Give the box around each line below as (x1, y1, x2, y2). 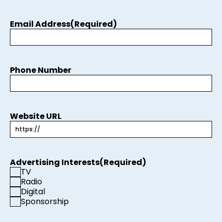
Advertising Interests (10, 156, 100, 168)
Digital (21, 185, 45, 197)
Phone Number (10, 64, 71, 76)
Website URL (10, 110, 61, 122)
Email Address (10, 18, 70, 30)
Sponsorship (21, 195, 69, 207)
